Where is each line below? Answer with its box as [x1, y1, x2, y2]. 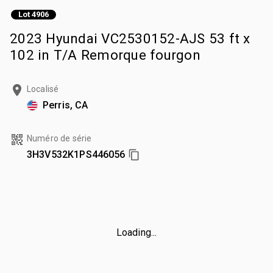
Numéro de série [27, 133, 92, 143]
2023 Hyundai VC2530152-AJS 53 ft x [10, 30, 250, 46]
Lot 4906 [18, 10, 49, 19]
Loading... [116, 226, 157, 238]
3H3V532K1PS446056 [27, 148, 126, 160]
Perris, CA [43, 99, 88, 111]
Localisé [27, 83, 59, 94]
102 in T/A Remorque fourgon [10, 46, 200, 63]
